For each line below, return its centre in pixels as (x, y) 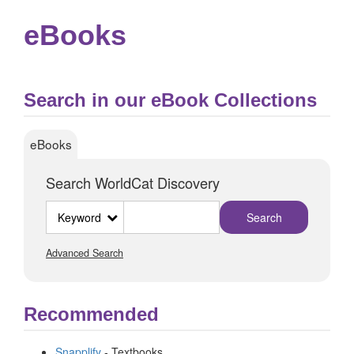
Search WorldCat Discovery (135, 183)
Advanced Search (85, 252)
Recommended (91, 314)
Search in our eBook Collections (170, 100)
